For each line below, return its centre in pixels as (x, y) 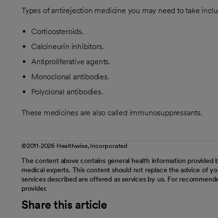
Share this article (64, 205)
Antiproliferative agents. (71, 62)
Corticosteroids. (57, 31)
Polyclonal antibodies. (67, 92)
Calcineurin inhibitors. (68, 46)
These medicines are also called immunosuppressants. (112, 113)
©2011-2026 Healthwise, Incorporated (74, 146)
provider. (35, 188)
